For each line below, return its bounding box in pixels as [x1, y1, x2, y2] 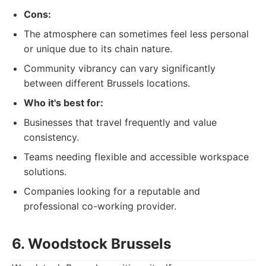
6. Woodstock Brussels [12, 235, 171, 252]
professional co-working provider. [24, 200, 176, 212]
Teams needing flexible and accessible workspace [24, 151, 249, 163]
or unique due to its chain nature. [24, 43, 172, 55]
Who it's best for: [24, 97, 103, 109]
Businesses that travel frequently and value [24, 116, 217, 128]
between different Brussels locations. [24, 77, 190, 89]
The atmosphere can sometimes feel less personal [24, 28, 249, 40]
